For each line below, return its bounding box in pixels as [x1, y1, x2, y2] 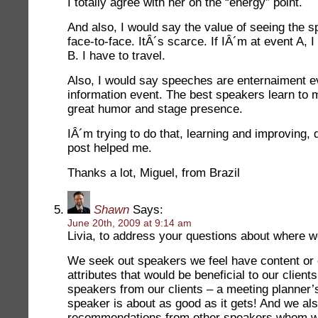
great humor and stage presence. [67, 102, 243, 116]
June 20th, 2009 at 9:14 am [67, 217, 192, 229]
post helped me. [67, 141, 152, 155]
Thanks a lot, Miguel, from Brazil [67, 166, 240, 180]
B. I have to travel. [67, 49, 165, 62]
